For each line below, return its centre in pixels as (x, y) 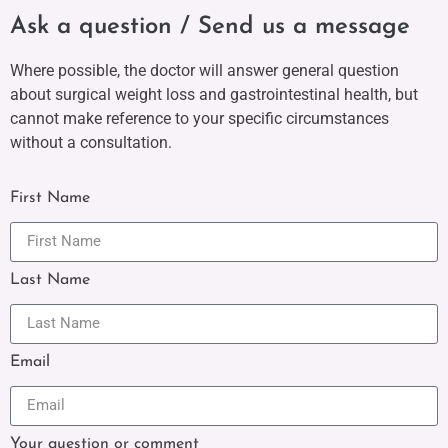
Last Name (50, 279)
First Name (50, 197)
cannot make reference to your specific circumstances (199, 119)
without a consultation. (91, 143)
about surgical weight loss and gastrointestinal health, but (214, 95)
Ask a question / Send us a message (210, 27)
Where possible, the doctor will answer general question (204, 71)
